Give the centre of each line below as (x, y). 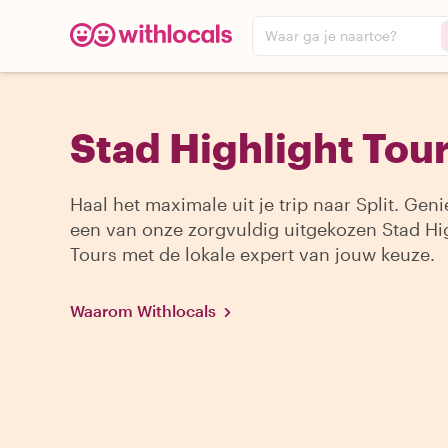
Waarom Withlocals (143, 310)
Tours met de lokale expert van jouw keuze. (252, 254)
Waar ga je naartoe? (331, 35)
